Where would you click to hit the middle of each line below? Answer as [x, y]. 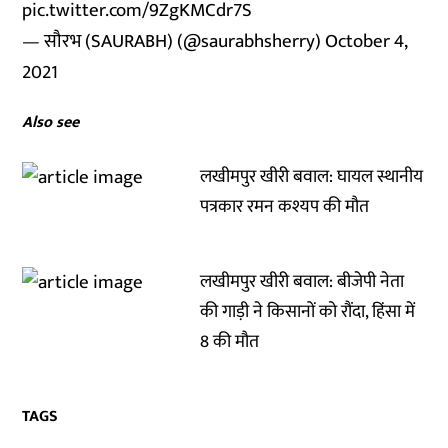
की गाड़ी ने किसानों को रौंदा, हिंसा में [308, 312]
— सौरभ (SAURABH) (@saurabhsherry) [174, 41]
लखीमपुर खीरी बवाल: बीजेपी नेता [302, 282]
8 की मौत [230, 342]
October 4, [366, 41]
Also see [51, 122]
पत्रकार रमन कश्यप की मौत [285, 207]
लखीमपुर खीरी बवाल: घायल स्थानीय [312, 177]
